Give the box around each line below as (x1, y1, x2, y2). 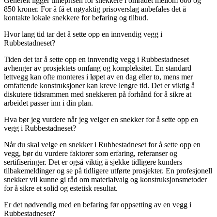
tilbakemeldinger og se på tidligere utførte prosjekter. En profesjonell (4, 166, 212, 175)
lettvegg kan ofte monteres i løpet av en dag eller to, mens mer (4, 72, 193, 81)
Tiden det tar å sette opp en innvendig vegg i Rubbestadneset (4, 55, 189, 63)
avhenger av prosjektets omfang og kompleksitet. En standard (4, 63, 191, 72)
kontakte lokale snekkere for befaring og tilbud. (4, 13, 148, 22)
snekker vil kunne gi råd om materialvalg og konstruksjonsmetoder (4, 175, 207, 184)
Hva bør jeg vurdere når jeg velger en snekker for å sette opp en (4, 115, 198, 124)
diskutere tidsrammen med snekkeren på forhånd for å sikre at (4, 90, 191, 98)
